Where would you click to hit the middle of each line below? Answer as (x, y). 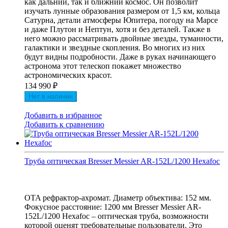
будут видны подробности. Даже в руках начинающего (120, 57)
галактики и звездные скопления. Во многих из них (115, 48)
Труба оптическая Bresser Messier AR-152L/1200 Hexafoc (122, 161)
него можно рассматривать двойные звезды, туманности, (124, 39)
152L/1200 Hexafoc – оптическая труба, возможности (117, 216)
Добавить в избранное (63, 116)
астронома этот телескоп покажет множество (103, 66)
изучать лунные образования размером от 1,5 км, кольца (122, 11)
